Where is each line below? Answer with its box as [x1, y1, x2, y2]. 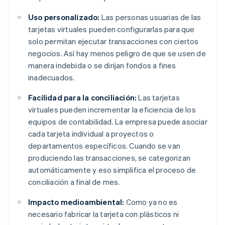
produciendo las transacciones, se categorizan [28, 153, 191, 163]
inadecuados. [28, 72, 75, 83]
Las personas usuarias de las [99, 12, 201, 23]
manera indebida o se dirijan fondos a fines [28, 60, 176, 71]
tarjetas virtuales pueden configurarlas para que [28, 24, 195, 35]
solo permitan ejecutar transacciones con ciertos [28, 36, 199, 47]
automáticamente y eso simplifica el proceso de [28, 165, 196, 175]
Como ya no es [124, 197, 178, 207]
